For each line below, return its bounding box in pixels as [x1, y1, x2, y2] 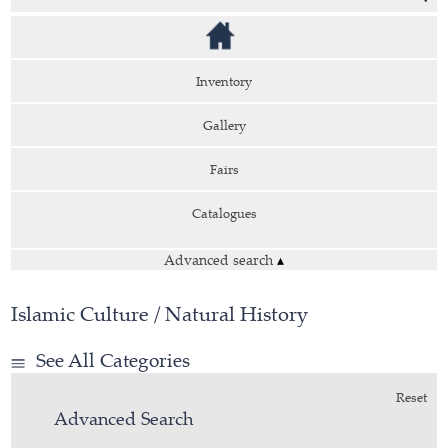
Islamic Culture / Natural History [11, 300, 309, 327]
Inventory [196, 72, 252, 90]
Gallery [202, 116, 246, 134]
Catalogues [191, 204, 257, 222]
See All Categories [36, 347, 191, 373]
